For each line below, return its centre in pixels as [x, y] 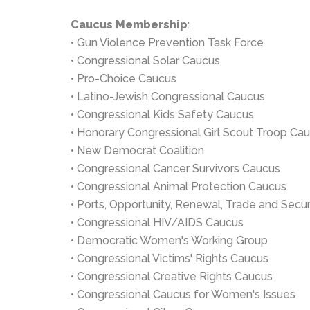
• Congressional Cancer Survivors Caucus [175, 168]
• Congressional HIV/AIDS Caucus [157, 222]
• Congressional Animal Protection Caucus [179, 186]
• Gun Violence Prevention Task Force [167, 43]
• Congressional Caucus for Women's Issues [183, 294]
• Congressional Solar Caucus [145, 61]
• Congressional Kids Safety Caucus [162, 115]
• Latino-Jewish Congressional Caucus [168, 97]
